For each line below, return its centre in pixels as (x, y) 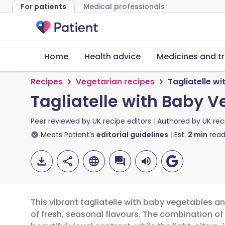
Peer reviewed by (62, 121)
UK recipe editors (122, 121)
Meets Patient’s (68, 135)
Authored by (180, 121)
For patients (43, 7)
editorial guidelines (132, 135)
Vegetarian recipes (115, 82)
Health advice (113, 57)
